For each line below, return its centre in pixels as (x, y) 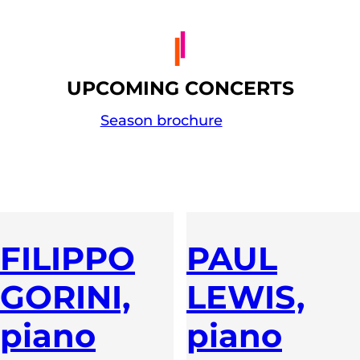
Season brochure (161, 121)
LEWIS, (245, 297)
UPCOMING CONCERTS (180, 88)
